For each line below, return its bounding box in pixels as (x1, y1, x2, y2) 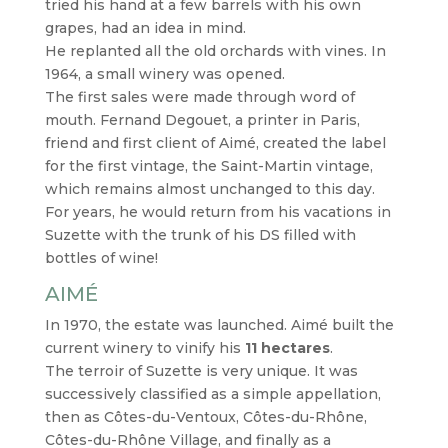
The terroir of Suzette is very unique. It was (44, 362, 358, 380)
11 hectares (244, 339, 330, 357)
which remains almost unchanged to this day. (44, 180, 375, 198)
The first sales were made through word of (44, 88, 355, 106)
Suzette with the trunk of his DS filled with (44, 226, 356, 244)
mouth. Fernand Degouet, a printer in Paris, (44, 111, 360, 129)
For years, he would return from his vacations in (44, 203, 391, 221)
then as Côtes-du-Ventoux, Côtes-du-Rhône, (44, 408, 367, 426)
